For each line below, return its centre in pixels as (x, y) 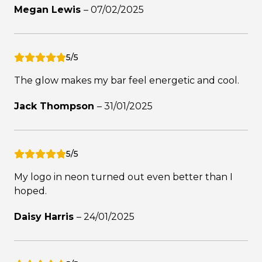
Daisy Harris (45, 216)
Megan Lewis (49, 9)
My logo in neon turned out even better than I (123, 177)
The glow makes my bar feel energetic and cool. (127, 80)
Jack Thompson (56, 106)
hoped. (30, 191)
